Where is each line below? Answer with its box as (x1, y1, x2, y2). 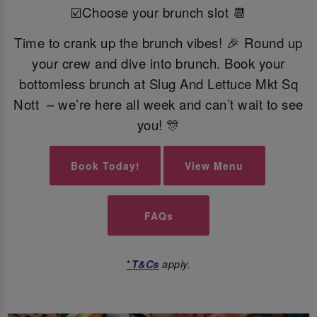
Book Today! (70, 158, 140, 173)
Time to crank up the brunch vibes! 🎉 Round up (14, 33, 303, 52)
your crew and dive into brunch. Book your (32, 54, 285, 73)
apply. (158, 257, 190, 272)
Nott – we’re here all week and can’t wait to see (13, 95, 304, 114)
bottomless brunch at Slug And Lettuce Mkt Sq (19, 74, 298, 93)
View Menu (185, 158, 244, 173)
